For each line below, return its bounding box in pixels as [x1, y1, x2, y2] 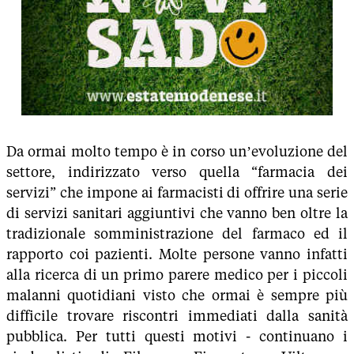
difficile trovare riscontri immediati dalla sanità [6, 307, 348, 325]
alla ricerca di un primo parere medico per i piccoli [6, 266, 348, 284]
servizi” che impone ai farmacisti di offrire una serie [6, 184, 348, 201]
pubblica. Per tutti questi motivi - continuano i [6, 328, 348, 345]
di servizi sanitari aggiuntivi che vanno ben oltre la [6, 205, 348, 222]
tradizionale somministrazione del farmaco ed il [6, 225, 348, 243]
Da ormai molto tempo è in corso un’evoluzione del [6, 143, 348, 160]
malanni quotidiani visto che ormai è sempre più [6, 287, 348, 304]
